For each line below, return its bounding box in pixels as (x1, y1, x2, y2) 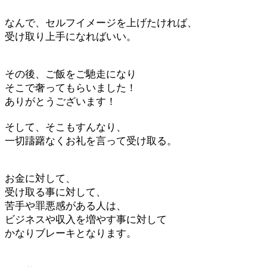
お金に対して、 (5, 173, 76, 184)
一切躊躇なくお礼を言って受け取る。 (5, 135, 177, 147)
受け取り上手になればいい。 (5, 31, 136, 42)
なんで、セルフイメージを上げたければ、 (5, 17, 197, 29)
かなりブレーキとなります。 (5, 228, 136, 239)
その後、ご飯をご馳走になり (5, 69, 136, 80)
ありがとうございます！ (5, 96, 116, 107)
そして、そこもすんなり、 (5, 122, 126, 133)
